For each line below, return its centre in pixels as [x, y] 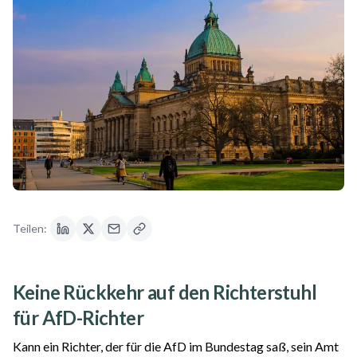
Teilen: [30, 229]
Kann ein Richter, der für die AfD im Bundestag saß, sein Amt [176, 347]
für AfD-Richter [78, 318]
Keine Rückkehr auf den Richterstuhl [165, 292]
